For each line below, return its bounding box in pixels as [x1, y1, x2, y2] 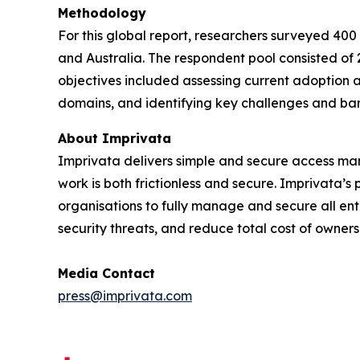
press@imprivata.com [58, 287, 192, 304]
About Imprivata [58, 129, 171, 146]
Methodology [58, 4, 146, 21]
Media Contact [58, 264, 155, 281]
